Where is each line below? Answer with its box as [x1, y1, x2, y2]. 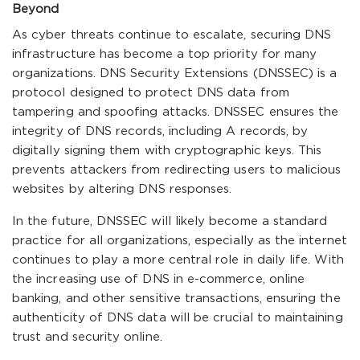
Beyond [12, 4, 59, 14]
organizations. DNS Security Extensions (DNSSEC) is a [12, 68, 337, 79]
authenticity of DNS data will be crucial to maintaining [12, 313, 343, 323]
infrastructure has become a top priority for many [12, 49, 317, 59]
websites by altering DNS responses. [12, 184, 232, 194]
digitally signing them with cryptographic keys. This [12, 145, 322, 156]
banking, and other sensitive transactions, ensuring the [12, 293, 341, 304]
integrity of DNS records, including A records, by [12, 126, 309, 137]
